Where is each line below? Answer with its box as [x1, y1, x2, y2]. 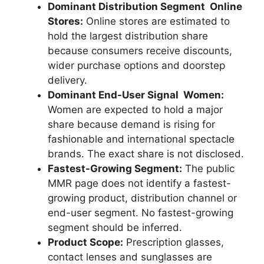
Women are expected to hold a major [48, 104, 223, 115]
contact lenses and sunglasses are [48, 251, 212, 263]
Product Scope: [48, 236, 123, 248]
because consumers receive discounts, [48, 45, 232, 57]
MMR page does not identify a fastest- [48, 177, 231, 189]
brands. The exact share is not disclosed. [48, 148, 244, 160]
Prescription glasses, [123, 236, 224, 248]
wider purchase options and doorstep [48, 60, 225, 71]
